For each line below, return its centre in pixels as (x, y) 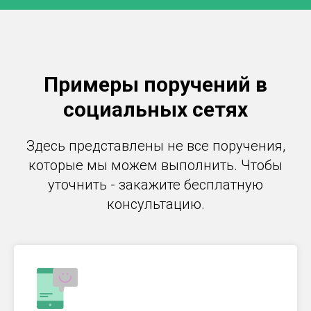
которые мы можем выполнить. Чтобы (155, 165)
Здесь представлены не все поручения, (155, 146)
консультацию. (155, 204)
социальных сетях (155, 109)
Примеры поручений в (155, 84)
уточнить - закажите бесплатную (155, 185)
